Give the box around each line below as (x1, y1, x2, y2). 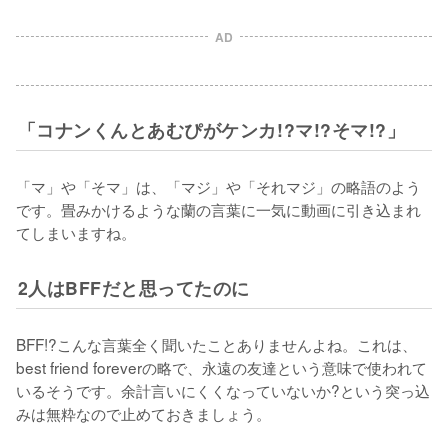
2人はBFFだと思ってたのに (17, 274, 250, 300)
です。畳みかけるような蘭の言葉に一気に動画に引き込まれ (16, 197, 421, 220)
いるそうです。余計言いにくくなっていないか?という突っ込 (16, 378, 430, 401)
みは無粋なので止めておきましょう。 (16, 401, 271, 424)
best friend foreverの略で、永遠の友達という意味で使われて (16, 355, 427, 378)
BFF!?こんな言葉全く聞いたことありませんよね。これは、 (16, 332, 417, 355)
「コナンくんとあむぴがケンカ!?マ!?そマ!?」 (17, 116, 406, 142)
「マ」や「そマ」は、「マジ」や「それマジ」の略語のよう (16, 174, 421, 197)
